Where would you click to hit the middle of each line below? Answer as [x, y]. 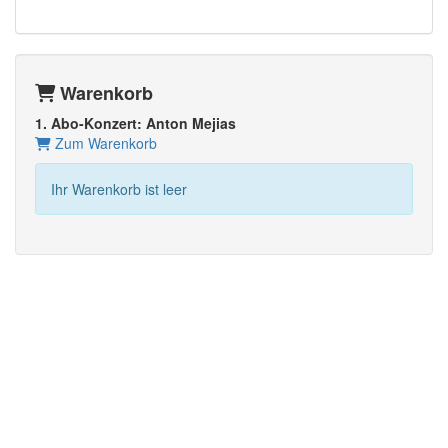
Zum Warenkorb [104, 143]
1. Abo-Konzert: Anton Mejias [135, 123]
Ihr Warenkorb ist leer [119, 189]
